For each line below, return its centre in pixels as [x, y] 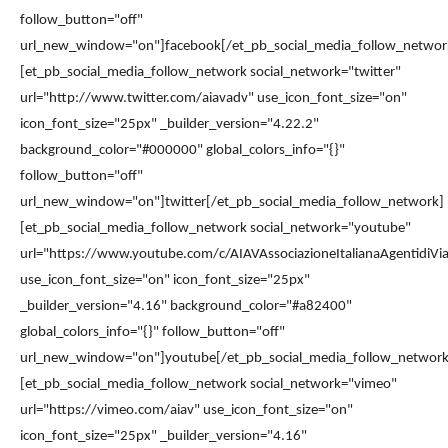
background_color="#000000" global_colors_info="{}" [182, 150]
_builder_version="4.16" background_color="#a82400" [186, 306]
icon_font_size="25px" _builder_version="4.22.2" [169, 124]
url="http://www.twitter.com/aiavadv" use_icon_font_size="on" [213, 98]
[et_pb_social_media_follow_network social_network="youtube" [215, 228]
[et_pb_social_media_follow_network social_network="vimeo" [208, 384]
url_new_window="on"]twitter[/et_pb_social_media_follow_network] [232, 202]
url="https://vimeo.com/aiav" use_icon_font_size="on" [186, 410]
